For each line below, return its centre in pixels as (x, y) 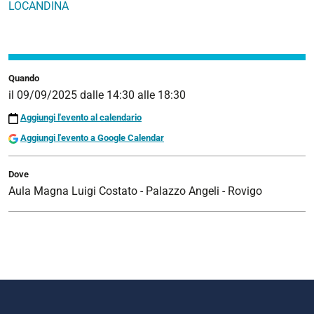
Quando (24, 78)
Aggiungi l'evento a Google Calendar (92, 138)
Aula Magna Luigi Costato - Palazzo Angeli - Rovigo (135, 191)
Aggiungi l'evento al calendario (81, 118)
